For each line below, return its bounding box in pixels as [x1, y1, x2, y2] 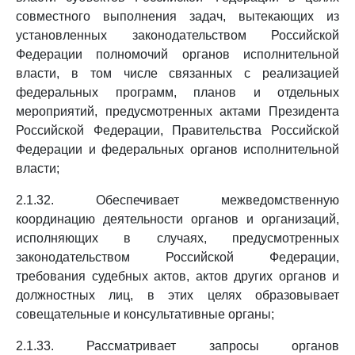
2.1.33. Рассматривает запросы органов [16, 339, 339, 353]
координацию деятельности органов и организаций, [16, 212, 339, 226]
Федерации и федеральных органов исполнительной [16, 143, 339, 156]
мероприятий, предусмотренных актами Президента [16, 105, 339, 118]
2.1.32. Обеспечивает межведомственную [16, 193, 339, 207]
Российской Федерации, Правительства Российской [16, 124, 339, 137]
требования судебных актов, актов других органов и [16, 269, 339, 283]
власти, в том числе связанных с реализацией [16, 67, 339, 80]
